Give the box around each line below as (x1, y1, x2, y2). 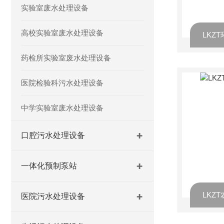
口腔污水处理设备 (21, 131, 85, 139)
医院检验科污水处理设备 (21, 78, 103, 87)
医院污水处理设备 (21, 192, 85, 200)
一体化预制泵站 (21, 161, 77, 170)
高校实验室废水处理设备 (21, 28, 103, 37)
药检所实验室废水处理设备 (21, 53, 111, 62)
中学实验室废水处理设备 (21, 103, 103, 112)
